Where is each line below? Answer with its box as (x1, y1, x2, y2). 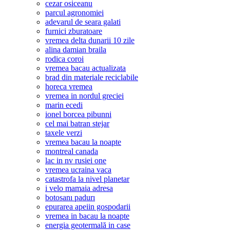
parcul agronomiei (45, 8, 104, 17)
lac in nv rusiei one (45, 156, 106, 165)
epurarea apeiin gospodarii (45, 202, 130, 212)
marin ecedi (45, 101, 83, 110)
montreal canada (45, 147, 98, 156)
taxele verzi (45, 128, 82, 138)
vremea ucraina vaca (45, 165, 111, 175)
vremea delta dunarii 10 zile (45, 36, 135, 45)
